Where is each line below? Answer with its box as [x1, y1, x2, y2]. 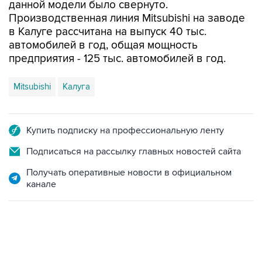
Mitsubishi [13, 57, 51, 67]
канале [26, 154, 56, 166]
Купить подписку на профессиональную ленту [26, 100, 224, 112]
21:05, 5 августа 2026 [9, 235, 83, 244]
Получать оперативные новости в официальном [26, 142, 232, 154]
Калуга [63, 57, 90, 67]
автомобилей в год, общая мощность [9, 14, 198, 27]
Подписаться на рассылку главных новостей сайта [26, 121, 241, 133]
